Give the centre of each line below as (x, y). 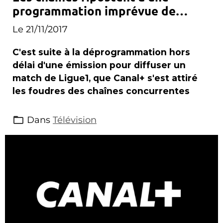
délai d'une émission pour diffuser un (99, 65)
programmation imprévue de (94, 11)
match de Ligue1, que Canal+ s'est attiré (105, 78)
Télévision (75, 120)
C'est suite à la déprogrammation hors (101, 52)
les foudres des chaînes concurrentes (101, 91)
